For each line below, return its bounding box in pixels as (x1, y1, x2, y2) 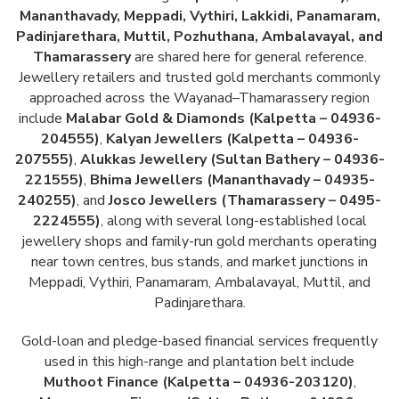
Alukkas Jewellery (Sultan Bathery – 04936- (79, 150, 385, 170)
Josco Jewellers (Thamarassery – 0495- (109, 191, 381, 211)
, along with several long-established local (100, 211, 367, 232)
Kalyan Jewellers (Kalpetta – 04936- (105, 129, 359, 150)
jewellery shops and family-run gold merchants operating (22, 232, 377, 252)
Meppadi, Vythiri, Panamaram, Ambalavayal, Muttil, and (28, 273, 370, 293)
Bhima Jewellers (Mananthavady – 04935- (89, 170, 375, 191)
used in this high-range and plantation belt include (45, 352, 354, 372)
